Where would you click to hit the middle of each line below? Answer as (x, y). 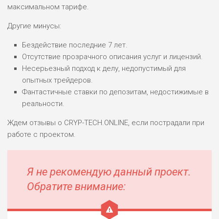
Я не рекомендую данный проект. (109, 172)
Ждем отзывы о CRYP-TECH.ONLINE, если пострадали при (106, 122)
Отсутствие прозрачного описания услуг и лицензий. (112, 56)
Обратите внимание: (76, 186)
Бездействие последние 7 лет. (75, 45)
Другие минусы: (34, 26)
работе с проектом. (42, 134)
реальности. (43, 103)
